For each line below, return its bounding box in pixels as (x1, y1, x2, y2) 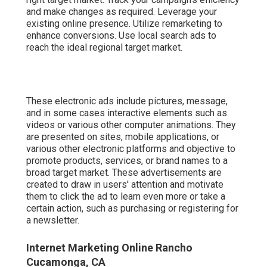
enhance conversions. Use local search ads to (26, 29, 216, 41)
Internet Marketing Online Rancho (26, 241, 193, 254)
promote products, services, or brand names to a (26, 154, 228, 166)
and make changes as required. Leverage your (26, 5, 217, 17)
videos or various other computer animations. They (26, 119, 236, 131)
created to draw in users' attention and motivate (26, 178, 223, 190)
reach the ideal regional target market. (26, 41, 182, 53)
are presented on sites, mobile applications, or (26, 131, 219, 142)
